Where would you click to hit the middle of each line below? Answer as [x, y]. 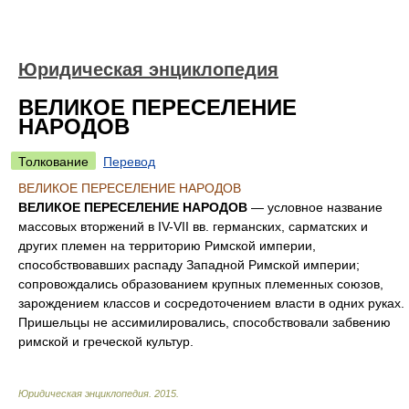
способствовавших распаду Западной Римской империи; [189, 265]
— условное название [317, 207]
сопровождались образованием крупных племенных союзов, [201, 284]
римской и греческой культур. [106, 341]
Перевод [129, 162]
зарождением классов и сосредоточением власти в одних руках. [211, 303]
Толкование [53, 162]
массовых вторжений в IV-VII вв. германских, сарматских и [193, 226]
